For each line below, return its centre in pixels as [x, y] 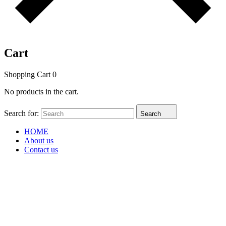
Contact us [41, 150]
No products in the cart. [41, 92]
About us [39, 141]
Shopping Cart [28, 75]
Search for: [21, 114]
